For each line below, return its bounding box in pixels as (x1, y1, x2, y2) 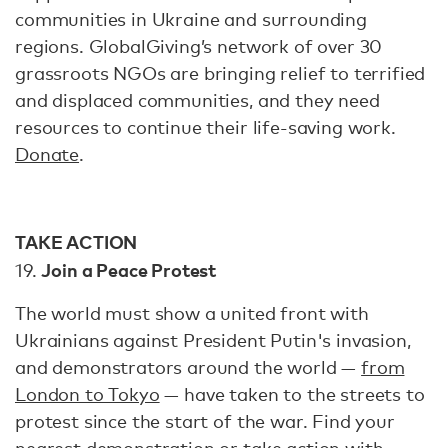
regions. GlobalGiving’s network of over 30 (15, 35, 383, 58)
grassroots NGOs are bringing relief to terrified (15, 62, 426, 85)
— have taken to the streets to (159, 383, 425, 406)
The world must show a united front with (15, 302, 369, 325)
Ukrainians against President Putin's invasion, (15, 329, 411, 352)
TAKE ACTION (15, 229, 138, 255)
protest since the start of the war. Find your (15, 410, 395, 433)
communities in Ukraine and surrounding (15, 8, 367, 31)
